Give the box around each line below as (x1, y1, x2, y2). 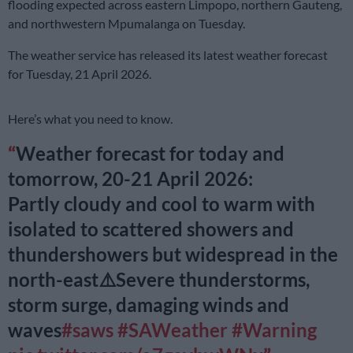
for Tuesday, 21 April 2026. (8, 66, 151, 82)
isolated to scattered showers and (8, 217, 294, 241)
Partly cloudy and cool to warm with (8, 192, 315, 216)
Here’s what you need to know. (8, 111, 173, 127)
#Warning (232, 318, 317, 342)
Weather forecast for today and (16, 142, 284, 165)
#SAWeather (117, 318, 228, 342)
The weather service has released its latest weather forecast (8, 47, 328, 63)
